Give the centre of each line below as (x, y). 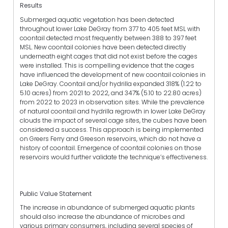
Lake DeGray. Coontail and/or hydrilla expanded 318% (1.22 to (111, 83)
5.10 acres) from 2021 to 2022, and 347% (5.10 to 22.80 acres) (111, 93)
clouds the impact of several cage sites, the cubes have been (113, 120)
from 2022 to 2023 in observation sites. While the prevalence (112, 102)
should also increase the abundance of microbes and (102, 216)
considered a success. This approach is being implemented (112, 129)
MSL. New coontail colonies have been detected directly (103, 47)
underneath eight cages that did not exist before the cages (109, 56)
